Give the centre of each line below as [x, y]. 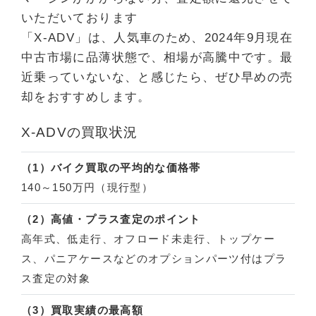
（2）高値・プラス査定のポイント [111, 219]
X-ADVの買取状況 [80, 133]
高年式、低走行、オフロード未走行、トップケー [148, 239]
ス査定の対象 [56, 279]
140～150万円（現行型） [87, 188]
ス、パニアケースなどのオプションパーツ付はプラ [154, 259]
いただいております [80, 18]
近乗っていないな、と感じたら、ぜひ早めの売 [157, 78]
